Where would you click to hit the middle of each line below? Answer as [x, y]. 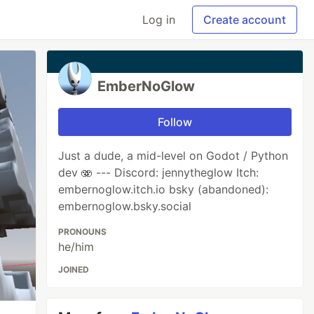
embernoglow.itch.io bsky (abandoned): [164, 189]
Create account [245, 20]
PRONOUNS [83, 232]
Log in [159, 20]
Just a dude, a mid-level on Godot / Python [173, 156]
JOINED [74, 269]
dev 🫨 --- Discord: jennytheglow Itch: [159, 172]
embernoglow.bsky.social [125, 206]
